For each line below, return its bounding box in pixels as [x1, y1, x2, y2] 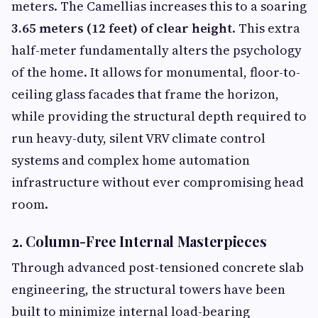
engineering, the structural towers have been [11, 280, 285, 299]
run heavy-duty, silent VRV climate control [11, 129, 265, 148]
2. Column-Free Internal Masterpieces [11, 231, 267, 251]
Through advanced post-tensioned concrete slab [11, 258, 304, 277]
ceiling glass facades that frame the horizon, [11, 85, 279, 104]
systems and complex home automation [11, 151, 250, 170]
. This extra [232, 19, 300, 38]
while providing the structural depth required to [11, 107, 307, 126]
